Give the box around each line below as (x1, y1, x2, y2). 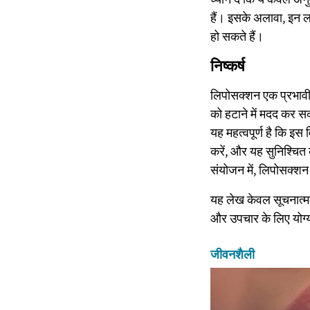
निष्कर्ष (210, 56, 245, 76)
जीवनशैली (210, 247, 255, 263)
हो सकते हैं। (210, 28, 264, 45)
